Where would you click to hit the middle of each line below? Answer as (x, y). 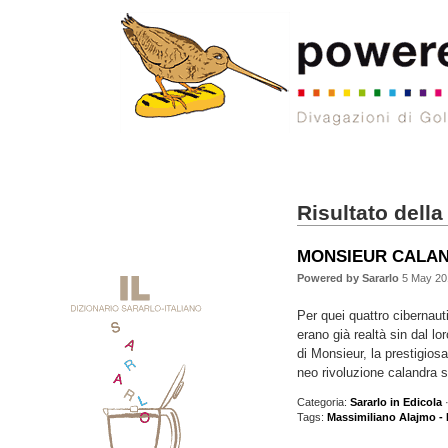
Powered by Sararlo (347, 278)
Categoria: (323, 402)
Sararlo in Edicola (395, 402)
